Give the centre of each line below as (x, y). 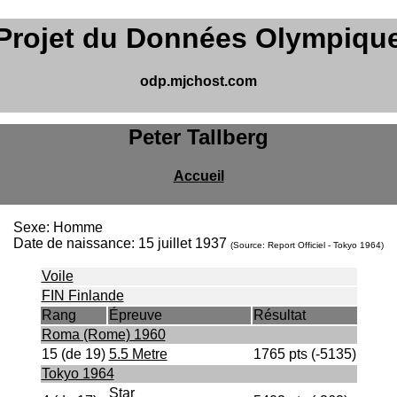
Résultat (279, 315)
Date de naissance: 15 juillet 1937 (122, 243)
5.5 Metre (138, 354)
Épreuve (135, 315)
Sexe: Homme (58, 227)
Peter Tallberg (198, 137)
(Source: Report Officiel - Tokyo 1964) (307, 245)
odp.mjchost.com (198, 82)
